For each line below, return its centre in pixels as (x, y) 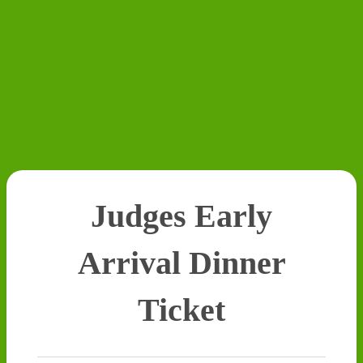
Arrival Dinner (181, 263)
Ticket (181, 310)
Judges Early (181, 216)
